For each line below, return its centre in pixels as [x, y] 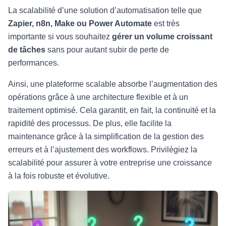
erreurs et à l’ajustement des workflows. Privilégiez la [103, 150]
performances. [34, 63]
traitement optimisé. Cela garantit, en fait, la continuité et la [112, 110]
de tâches [28, 50]
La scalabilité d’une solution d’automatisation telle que [105, 10]
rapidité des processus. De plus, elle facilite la [90, 123]
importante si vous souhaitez [59, 37]
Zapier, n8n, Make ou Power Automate [81, 23]
